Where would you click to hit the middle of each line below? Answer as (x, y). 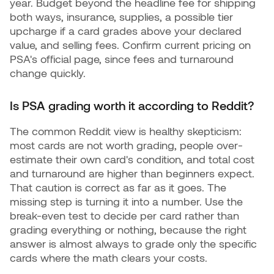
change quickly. (48, 73)
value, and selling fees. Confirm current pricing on (130, 45)
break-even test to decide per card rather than (124, 216)
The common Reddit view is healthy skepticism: (126, 131)
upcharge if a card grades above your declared (126, 31)
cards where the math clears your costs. (109, 258)
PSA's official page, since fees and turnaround (122, 59)
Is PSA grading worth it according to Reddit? (132, 106)
